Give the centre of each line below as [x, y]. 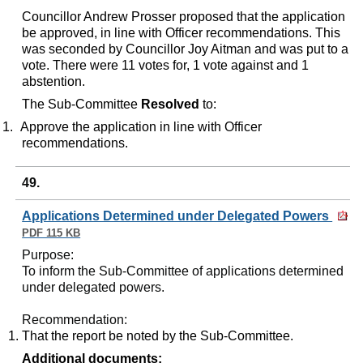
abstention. [54, 81]
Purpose [47, 254]
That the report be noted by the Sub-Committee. [158, 335]
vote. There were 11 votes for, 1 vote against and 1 [166, 65]
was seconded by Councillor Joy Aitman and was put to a [186, 49]
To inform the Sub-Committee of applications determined [183, 271]
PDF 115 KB [51, 233]
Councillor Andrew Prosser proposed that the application [184, 16]
